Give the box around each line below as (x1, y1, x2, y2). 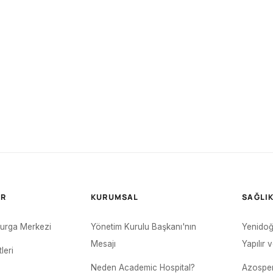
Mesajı (91, 239, 116, 249)
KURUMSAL (91, 192, 139, 202)
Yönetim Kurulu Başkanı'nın (91, 222, 197, 232)
